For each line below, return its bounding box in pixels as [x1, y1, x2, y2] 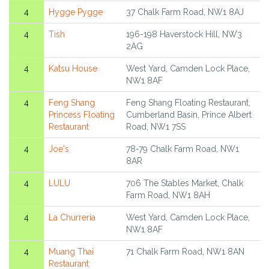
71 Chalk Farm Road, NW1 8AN [126, 247, 244, 257]
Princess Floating [49, 110, 115, 120]
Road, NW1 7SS [126, 122, 186, 132]
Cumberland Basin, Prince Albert [126, 110, 252, 120]
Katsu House [49, 64, 97, 74]
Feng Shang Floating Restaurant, [126, 98, 250, 108]
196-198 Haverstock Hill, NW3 [126, 29, 242, 40]
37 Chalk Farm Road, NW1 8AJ [126, 7, 244, 17]
